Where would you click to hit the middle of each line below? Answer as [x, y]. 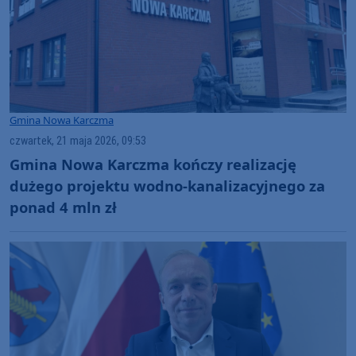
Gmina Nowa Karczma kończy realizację [153, 164]
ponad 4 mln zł [63, 207]
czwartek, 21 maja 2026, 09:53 [78, 141]
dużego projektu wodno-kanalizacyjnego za [167, 186]
